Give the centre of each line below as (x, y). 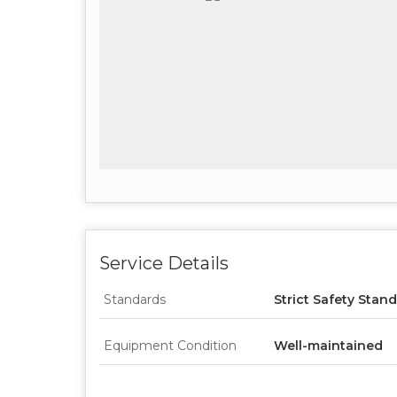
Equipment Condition (170, 345)
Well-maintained (328, 345)
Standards (135, 299)
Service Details (164, 263)
